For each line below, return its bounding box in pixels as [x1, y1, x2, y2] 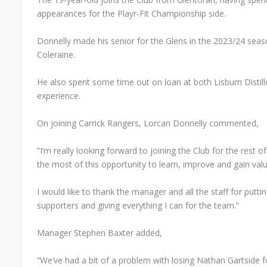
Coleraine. [37, 48, 75, 60]
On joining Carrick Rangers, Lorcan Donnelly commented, [37, 117, 259, 129]
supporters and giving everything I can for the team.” [37, 199, 239, 211]
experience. [37, 89, 80, 101]
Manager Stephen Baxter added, [37, 226, 164, 238]
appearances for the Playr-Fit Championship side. [37, 7, 226, 19]
